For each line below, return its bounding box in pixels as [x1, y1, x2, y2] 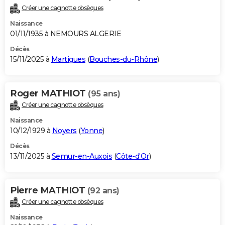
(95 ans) [88, 89, 120, 99]
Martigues [51, 55, 85, 64]
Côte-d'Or [116, 152, 149, 161]
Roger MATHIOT [10, 88, 88, 99]
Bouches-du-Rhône [89, 55, 157, 64]
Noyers [52, 126, 77, 136]
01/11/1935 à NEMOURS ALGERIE [10, 29, 121, 39]
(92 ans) [87, 186, 120, 196]
